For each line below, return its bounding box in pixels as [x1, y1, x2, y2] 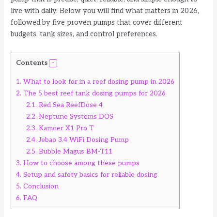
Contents [16, 58, 48, 67]
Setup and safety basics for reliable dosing [21, 170, 158, 179]
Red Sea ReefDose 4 [37, 100, 103, 109]
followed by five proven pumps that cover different [11, 18, 183, 27]
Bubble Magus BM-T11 [37, 147, 113, 155]
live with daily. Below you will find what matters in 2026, [11, 7, 200, 15]
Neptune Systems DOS [37, 112, 114, 121]
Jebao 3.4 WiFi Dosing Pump [37, 135, 129, 144]
